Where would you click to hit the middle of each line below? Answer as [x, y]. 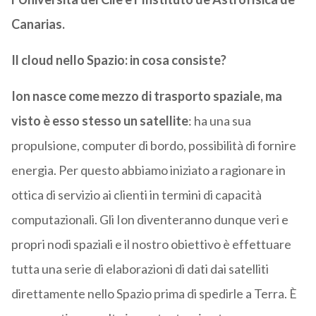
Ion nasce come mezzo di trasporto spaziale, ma [146, 96]
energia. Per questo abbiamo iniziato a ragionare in [148, 170]
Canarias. [38, 24]
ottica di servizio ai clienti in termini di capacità [136, 195]
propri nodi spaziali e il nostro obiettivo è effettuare [151, 244]
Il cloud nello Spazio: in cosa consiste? [119, 60]
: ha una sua [219, 121]
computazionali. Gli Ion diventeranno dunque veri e [150, 220]
